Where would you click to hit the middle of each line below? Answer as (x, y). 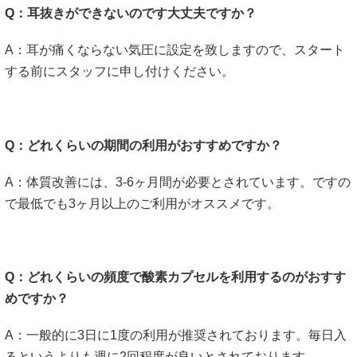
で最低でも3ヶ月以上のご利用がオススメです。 (142, 203)
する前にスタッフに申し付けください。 (120, 72)
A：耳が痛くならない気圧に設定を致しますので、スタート (175, 50)
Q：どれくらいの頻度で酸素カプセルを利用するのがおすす (175, 277)
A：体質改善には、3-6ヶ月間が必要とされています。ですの (178, 182)
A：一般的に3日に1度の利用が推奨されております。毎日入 (176, 335)
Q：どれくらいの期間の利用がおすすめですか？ (143, 145)
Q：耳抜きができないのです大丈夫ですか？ (131, 14)
